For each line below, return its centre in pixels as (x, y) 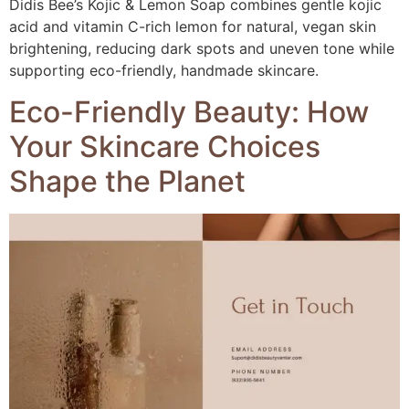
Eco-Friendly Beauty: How (189, 111)
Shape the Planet (127, 181)
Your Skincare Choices (165, 146)
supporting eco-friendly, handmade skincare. (164, 71)
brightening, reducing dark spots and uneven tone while (202, 49)
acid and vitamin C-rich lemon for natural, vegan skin (193, 27)
